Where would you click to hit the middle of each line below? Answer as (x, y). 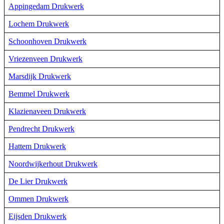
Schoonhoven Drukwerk (47, 41)
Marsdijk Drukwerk (40, 76)
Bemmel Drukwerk (39, 93)
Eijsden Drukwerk (37, 216)
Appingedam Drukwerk (46, 6)
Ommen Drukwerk (38, 198)
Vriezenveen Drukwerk (45, 58)
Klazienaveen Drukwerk (47, 111)
